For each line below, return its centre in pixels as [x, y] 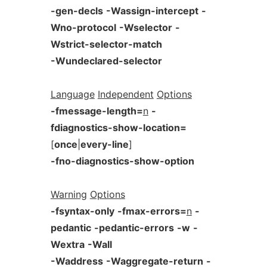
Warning [69, 194]
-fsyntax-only [82, 211]
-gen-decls [77, 11]
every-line [104, 144]
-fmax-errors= [152, 211]
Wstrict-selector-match [106, 44]
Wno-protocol [83, 27]
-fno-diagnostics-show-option [122, 161]
